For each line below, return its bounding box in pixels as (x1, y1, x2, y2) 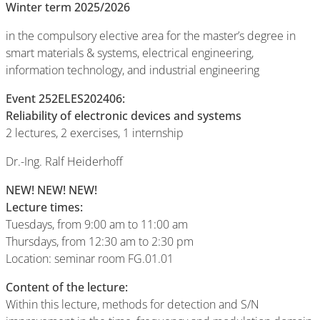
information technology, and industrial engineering (6, 62, 259, 78)
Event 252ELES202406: (6, 91, 125, 106)
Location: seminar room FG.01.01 (6, 251, 174, 266)
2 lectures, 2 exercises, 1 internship (6, 125, 184, 141)
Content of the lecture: (6, 279, 128, 295)
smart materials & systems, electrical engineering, (6, 45, 254, 61)
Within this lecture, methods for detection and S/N (6, 296, 259, 312)
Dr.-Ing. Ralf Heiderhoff (6, 154, 123, 169)
